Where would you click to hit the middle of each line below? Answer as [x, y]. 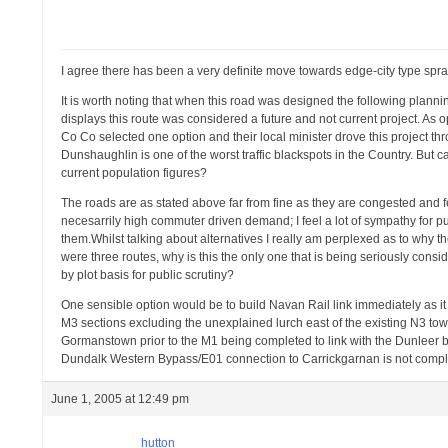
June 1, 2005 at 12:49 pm [120, 399]
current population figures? [134, 173]
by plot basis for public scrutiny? [148, 275]
